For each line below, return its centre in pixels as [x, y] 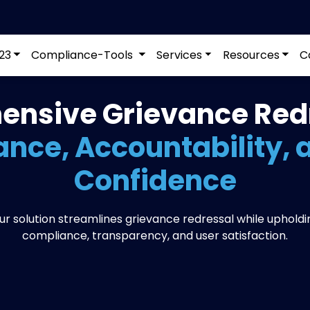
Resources [251, 55]
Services [179, 55]
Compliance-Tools [84, 55]
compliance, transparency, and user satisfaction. [155, 236]
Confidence [155, 181]
